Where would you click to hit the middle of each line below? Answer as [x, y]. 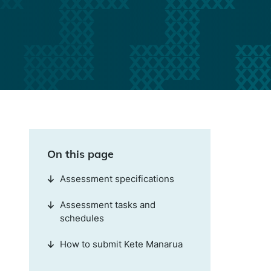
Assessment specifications [117, 178]
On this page [80, 154]
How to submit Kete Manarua [121, 244]
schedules [82, 218]
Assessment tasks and [107, 204]
